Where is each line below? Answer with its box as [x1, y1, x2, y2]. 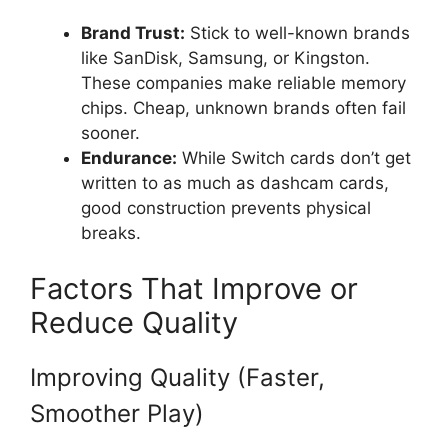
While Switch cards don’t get [177, 148, 411, 169]
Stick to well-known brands [185, 23, 410, 44]
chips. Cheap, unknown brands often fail [81, 98, 406, 119]
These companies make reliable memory [81, 73, 406, 94]
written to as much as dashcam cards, [81, 173, 389, 194]
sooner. [81, 123, 140, 144]
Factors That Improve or [30, 270, 358, 306]
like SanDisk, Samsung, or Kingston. [81, 48, 370, 69]
